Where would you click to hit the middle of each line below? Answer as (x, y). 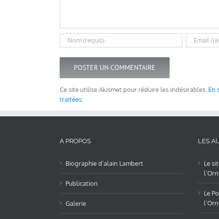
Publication (82, 183)
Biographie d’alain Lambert (104, 163)
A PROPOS (75, 141)
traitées (71, 99)
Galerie (76, 203)
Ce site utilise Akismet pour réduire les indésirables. (134, 89)
